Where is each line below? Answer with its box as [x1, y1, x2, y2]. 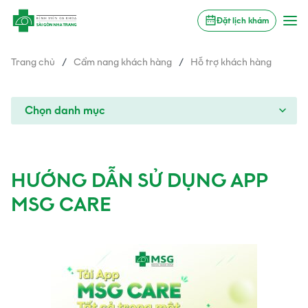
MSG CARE [11, 192, 111, 217]
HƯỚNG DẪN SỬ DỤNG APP [11, 168, 267, 192]
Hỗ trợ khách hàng [190, 56, 272, 68]
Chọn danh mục [25, 103, 105, 117]
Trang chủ [11, 56, 55, 68]
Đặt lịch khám [216, 15, 269, 26]
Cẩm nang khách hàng [74, 56, 172, 68]
